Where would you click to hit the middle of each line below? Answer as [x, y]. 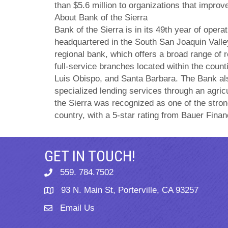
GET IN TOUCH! [90, 156]
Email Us [77, 208]
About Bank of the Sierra [101, 18]
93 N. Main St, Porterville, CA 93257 [130, 190]
